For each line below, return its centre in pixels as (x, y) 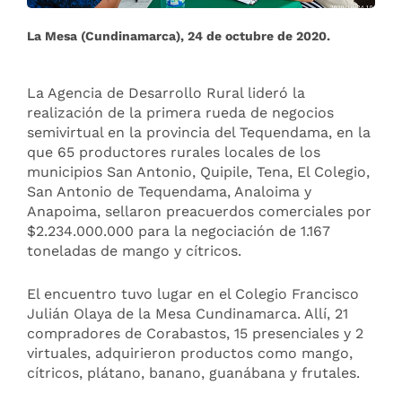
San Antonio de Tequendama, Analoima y (169, 192)
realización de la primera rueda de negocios (180, 113)
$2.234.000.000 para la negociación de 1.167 (179, 232)
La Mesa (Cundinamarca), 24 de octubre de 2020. (179, 35)
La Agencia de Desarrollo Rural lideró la (166, 93)
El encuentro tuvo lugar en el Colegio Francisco (193, 293)
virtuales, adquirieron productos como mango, (190, 353)
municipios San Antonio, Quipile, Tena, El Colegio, (198, 172)
